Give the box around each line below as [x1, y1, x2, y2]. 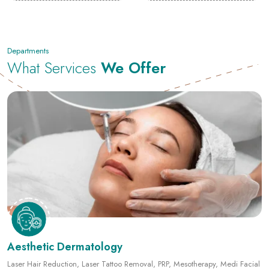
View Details [49, 255, 92, 267]
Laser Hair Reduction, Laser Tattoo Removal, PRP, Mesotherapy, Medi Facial [7, 211, 260, 223]
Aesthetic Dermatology [7, 192, 122, 208]
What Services [7, 10, 101, 32]
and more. [23, 223, 42, 235]
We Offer [101, 10, 166, 32]
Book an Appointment [160, 255, 236, 267]
